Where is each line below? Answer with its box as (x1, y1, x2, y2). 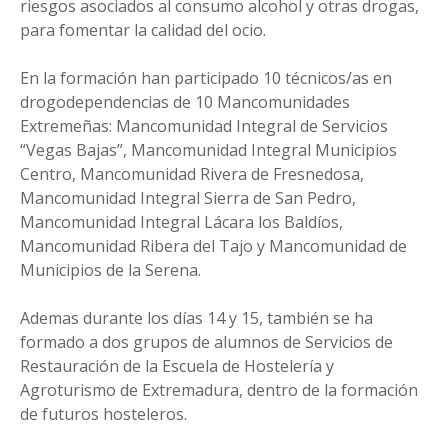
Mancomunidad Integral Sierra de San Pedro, (20, 186, 356, 209)
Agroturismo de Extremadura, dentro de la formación (20, 378, 418, 401)
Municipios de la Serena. (20, 258, 201, 281)
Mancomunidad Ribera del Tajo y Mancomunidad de (20, 234, 407, 257)
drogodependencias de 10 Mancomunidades (20, 90, 350, 113)
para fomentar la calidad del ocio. (20, 18, 266, 41)
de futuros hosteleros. (20, 402, 187, 425)
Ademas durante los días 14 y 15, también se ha (20, 306, 373, 329)
